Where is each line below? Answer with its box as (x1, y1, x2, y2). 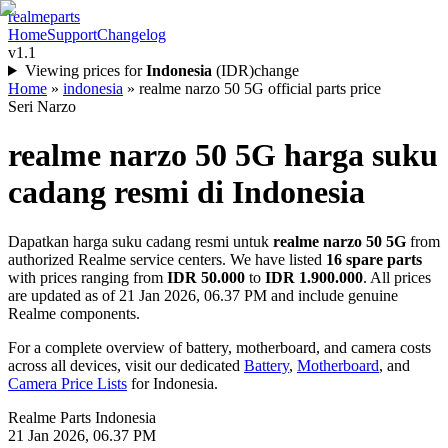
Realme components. (8, 304, 140, 322)
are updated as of (8, 286, 119, 304)
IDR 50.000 (167, 268, 245, 286)
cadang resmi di (8, 174, 224, 211)
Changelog (97, 26, 166, 43)
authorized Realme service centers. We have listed (8, 250, 326, 268)
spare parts (342, 250, 422, 268)
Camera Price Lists (8, 374, 127, 392)
